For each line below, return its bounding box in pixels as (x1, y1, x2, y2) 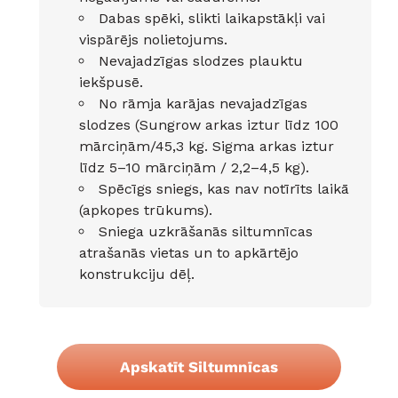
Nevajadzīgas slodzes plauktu (99, 52, 303, 70)
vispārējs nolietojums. (79, 31, 227, 49)
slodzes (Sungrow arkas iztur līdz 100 (79, 116, 338, 134)
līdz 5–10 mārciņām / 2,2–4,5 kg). (79, 159, 309, 177)
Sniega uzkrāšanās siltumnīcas (99, 223, 313, 241)
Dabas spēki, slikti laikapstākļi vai (99, 10, 325, 28)
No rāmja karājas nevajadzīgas (99, 95, 307, 113)
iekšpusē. (79, 74, 143, 92)
